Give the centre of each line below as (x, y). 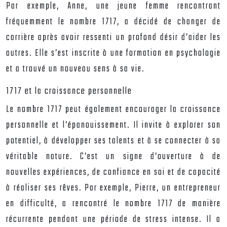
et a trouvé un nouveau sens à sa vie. (75, 69)
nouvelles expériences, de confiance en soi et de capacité (113, 173)
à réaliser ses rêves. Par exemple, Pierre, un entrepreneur (113, 188)
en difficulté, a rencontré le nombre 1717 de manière (113, 204)
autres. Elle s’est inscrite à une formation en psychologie (113, 53)
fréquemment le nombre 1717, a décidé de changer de (113, 22)
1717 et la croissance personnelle (69, 91)
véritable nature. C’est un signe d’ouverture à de (113, 157)
